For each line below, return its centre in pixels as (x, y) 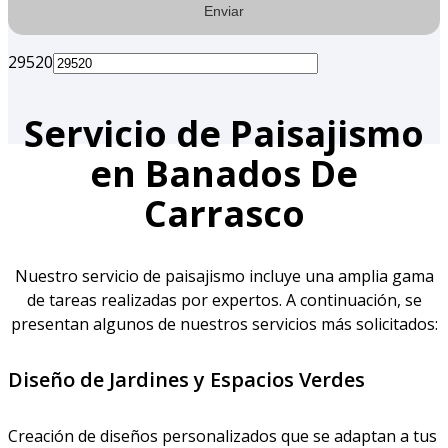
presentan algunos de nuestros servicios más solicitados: (224, 323)
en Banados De (224, 173)
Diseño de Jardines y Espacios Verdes (186, 380)
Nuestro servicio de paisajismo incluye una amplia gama (224, 275)
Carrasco (224, 213)
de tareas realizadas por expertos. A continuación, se (224, 299)
